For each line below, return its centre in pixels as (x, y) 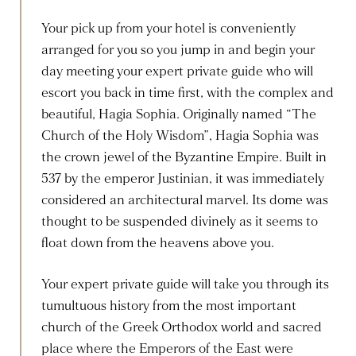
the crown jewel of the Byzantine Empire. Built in (184, 157)
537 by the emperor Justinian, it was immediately (183, 179)
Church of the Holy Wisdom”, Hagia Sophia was (180, 136)
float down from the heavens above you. (158, 243)
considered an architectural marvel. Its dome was (185, 200)
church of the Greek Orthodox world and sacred (182, 327)
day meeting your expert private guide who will (177, 72)
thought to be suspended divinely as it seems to (180, 222)
